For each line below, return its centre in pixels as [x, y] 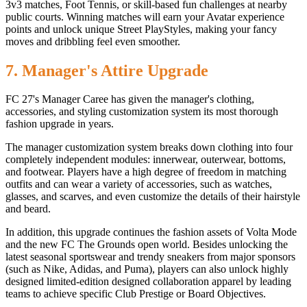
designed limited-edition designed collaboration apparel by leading [148, 282]
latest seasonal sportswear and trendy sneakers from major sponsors [150, 257]
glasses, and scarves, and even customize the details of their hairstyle [153, 197]
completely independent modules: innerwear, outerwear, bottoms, [146, 160]
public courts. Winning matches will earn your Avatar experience [145, 16]
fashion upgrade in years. [60, 124]
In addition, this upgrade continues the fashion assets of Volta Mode [151, 232]
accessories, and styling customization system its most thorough [142, 112]
